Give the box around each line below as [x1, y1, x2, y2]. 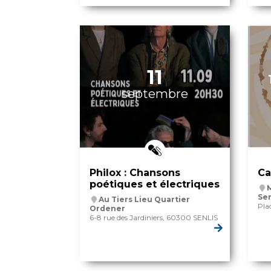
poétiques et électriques [90, 178, 220, 191]
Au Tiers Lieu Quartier [99, 195, 190, 204]
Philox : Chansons [90, 167, 180, 179]
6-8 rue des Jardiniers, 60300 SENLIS [90, 213, 218, 223]
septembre [121, 87, 188, 102]
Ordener [90, 204, 125, 214]
